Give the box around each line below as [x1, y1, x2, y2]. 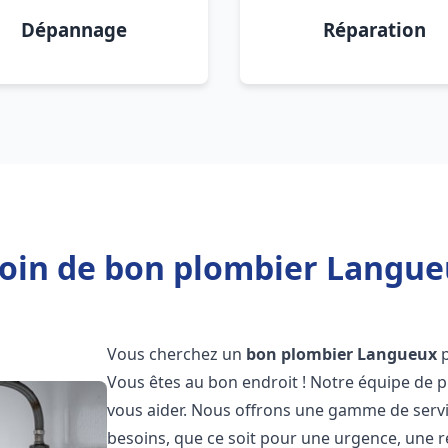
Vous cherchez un [107, 343, 247, 365]
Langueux [357, 343, 438, 365]
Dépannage [21, 17, 127, 42]
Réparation [322, 17, 426, 42]
